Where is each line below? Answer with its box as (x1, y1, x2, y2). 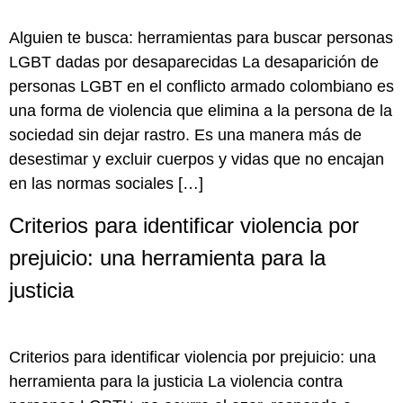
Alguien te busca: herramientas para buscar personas (9, 29, 393, 48)
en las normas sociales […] (9, 175, 203, 193)
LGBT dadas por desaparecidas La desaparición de (9, 53, 379, 72)
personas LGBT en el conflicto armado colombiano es (9, 77, 394, 96)
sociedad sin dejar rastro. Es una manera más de (9, 126, 362, 145)
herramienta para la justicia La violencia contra (9, 372, 343, 390)
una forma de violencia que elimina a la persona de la (9, 102, 392, 121)
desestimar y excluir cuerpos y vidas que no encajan (9, 150, 384, 169)
